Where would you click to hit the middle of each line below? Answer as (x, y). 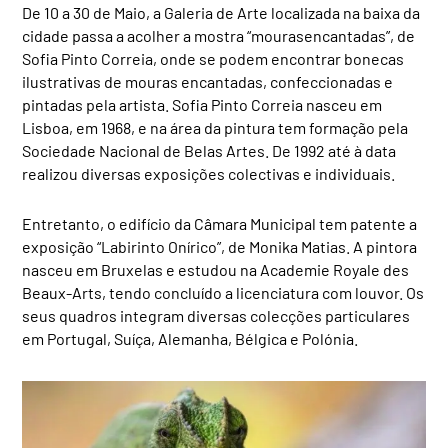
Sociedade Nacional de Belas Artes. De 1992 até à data (209, 150)
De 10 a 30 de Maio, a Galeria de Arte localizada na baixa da (221, 12)
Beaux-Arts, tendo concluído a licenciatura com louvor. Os (223, 292)
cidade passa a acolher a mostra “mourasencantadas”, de (219, 35)
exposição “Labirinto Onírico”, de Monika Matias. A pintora (220, 246)
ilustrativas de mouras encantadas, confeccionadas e (208, 81)
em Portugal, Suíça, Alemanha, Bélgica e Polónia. (190, 338)
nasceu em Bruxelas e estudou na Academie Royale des (216, 269)
